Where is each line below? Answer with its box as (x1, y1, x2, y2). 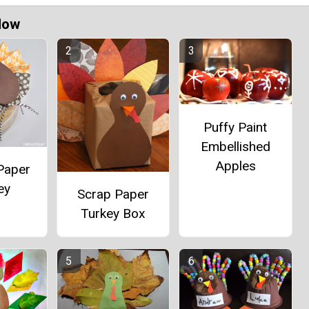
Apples (215, 157, 256, 174)
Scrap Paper (77, 186, 149, 202)
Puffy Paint (203, 119, 268, 135)
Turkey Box (80, 205, 146, 221)
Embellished (200, 138, 270, 154)
